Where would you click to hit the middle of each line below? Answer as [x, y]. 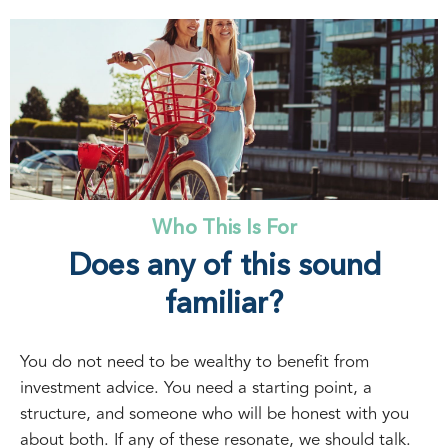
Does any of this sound [224, 266]
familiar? [224, 304]
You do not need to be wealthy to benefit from [194, 361]
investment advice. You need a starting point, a [196, 387]
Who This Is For [224, 228]
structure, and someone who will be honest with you [214, 413]
